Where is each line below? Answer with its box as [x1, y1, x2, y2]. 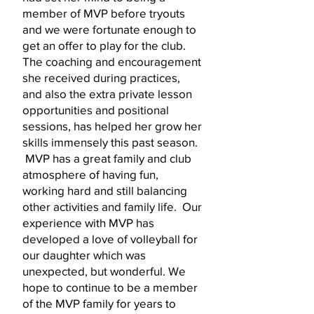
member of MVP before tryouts [22, 6, 185, 20]
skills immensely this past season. [22, 135, 198, 149]
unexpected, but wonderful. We [22, 264, 186, 278]
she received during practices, [22, 71, 180, 84]
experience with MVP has [22, 216, 154, 229]
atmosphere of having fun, [22, 168, 158, 181]
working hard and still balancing [22, 184, 187, 197]
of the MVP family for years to [22, 296, 176, 310]
